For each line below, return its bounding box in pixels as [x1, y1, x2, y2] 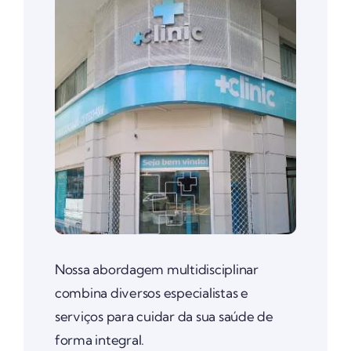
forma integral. [54, 331, 145, 348]
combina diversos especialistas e [54, 284, 248, 301]
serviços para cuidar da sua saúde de [54, 307, 273, 324]
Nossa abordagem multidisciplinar [54, 260, 259, 277]
